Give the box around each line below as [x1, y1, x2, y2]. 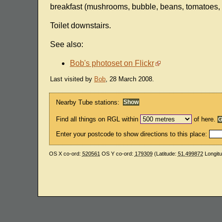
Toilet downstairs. [50, 21, 111, 30]
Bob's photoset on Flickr [69, 59, 154, 68]
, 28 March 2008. [105, 75, 154, 83]
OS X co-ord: [49, 151, 82, 157]
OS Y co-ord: [100, 151, 135, 157]
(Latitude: [152, 151, 178, 157]
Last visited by [50, 75, 94, 83]
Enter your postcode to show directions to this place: [56, 130, 210, 138]
